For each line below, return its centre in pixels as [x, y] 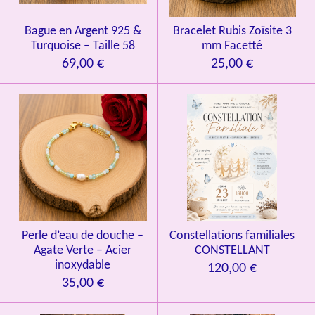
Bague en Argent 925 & [83, 31]
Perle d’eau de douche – [83, 236]
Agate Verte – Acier [83, 250]
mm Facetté [232, 46]
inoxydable [83, 265]
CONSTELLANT [232, 250]
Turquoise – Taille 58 [83, 46]
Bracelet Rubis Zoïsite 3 [232, 31]
